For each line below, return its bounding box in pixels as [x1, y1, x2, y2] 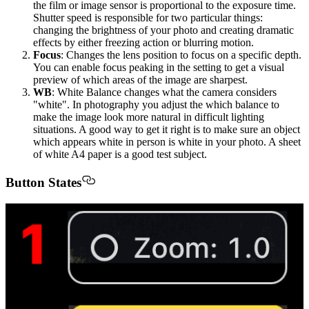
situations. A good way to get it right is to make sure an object [33, 123, 300, 135]
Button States [6, 175, 81, 190]
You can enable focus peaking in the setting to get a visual [33, 61, 284, 73]
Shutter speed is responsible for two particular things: [33, 11, 263, 23]
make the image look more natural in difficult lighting [33, 110, 264, 123]
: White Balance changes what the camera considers [52, 86, 277, 98]
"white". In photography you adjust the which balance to [33, 98, 279, 110]
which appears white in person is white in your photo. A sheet [33, 135, 301, 148]
